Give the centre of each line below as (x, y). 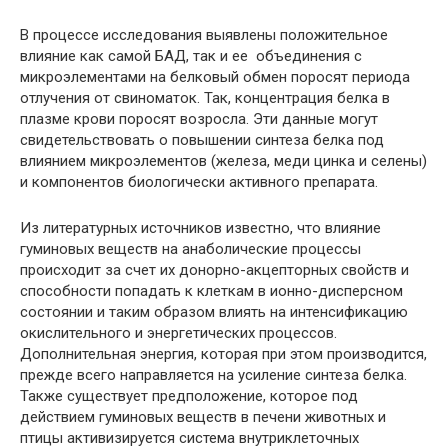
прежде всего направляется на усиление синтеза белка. (213, 374)
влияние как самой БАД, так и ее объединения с (191, 55)
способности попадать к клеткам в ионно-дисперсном (211, 290)
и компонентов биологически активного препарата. (199, 181)
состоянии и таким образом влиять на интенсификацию (214, 311)
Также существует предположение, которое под (189, 395)
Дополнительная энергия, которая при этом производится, (223, 353)
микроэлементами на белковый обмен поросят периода (215, 76)
